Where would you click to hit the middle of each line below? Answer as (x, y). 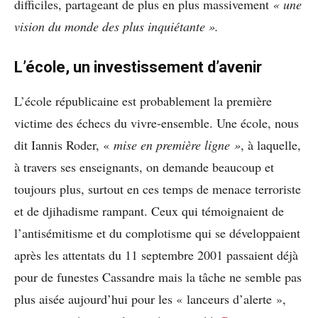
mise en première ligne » (175, 145)
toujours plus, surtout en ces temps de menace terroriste (158, 189)
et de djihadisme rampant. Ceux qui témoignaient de (149, 211)
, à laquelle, (271, 145)
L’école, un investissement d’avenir (138, 67)
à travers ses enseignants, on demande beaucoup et (144, 167)
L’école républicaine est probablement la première (143, 101)
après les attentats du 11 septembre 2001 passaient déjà (156, 255)
